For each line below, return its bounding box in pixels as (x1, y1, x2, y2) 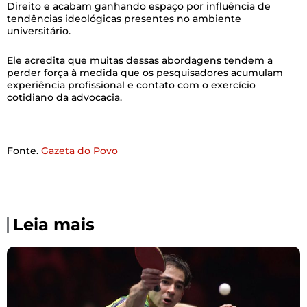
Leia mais (13, 214, 95, 234)
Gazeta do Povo (41, 145, 118, 157)
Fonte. (7, 145, 41, 157)
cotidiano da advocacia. (7, 90, 127, 103)
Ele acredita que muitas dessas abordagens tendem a (7, 53, 273, 66)
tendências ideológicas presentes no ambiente (7, 12, 241, 25)
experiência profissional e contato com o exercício (7, 78, 256, 91)
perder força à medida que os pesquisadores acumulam (7, 66, 283, 79)
